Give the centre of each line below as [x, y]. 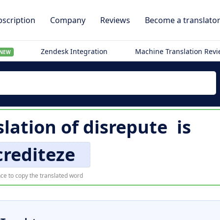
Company [68, 20]
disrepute [125, 127]
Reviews [115, 20]
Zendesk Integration [74, 51]
